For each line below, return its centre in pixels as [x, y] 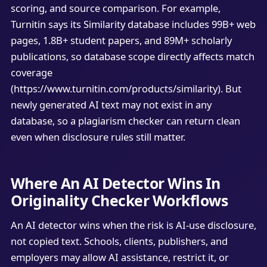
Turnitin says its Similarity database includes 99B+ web [133, 24]
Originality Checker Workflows [119, 200]
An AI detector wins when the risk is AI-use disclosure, [133, 225]
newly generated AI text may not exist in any [111, 105]
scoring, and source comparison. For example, [115, 8]
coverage [31, 73]
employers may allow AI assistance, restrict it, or [119, 257]
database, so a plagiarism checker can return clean [125, 121]
